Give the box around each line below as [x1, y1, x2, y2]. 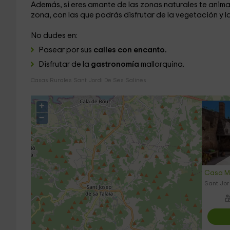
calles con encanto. [91, 46, 167, 54]
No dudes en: [30, 32, 78, 40]
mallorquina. [140, 61, 184, 68]
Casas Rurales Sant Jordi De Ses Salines [30, 77, 146, 83]
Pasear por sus [38, 46, 92, 54]
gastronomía [90, 61, 141, 68]
